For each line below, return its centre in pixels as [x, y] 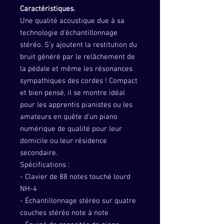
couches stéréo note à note [64, 213]
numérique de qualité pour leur [71, 129]
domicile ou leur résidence [63, 141]
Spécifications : [45, 165]
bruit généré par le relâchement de [77, 57]
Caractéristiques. [47, 9]
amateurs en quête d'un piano [69, 117]
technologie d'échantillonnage [69, 33]
